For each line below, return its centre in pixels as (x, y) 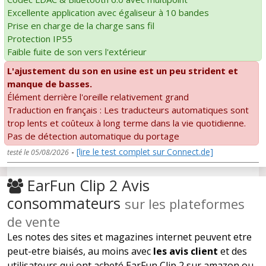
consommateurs (66, 203)
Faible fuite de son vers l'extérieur (77, 51)
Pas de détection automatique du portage (93, 136)
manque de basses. (50, 83)
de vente (34, 221)
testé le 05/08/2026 (38, 152)
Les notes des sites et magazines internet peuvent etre (129, 237)
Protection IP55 (40, 38)
